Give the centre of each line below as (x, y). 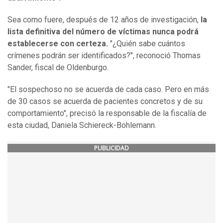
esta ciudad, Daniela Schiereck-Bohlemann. (82, 125)
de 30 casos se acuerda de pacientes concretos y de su (105, 102)
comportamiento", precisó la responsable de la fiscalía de (107, 113)
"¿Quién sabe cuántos (147, 44)
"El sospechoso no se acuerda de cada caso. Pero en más (108, 90)
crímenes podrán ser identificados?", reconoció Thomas (104, 56)
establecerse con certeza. (58, 44)
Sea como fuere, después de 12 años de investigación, (104, 20)
